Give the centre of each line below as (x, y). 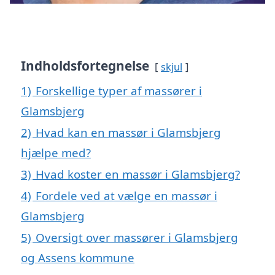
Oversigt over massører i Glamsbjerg (137, 237)
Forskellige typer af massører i (119, 90)
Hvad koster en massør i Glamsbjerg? (138, 174)
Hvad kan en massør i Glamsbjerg (128, 132)
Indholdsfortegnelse (85, 65)
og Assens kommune (78, 257)
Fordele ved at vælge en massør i (126, 195)
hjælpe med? (56, 152)
